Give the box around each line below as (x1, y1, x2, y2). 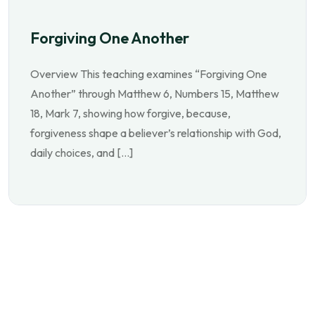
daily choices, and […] (30, 146, 133, 160)
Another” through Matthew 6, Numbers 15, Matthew (30, 86, 279, 101)
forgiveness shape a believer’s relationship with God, (30, 126, 281, 140)
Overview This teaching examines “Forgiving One (30, 67, 267, 81)
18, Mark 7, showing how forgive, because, (30, 106, 231, 120)
